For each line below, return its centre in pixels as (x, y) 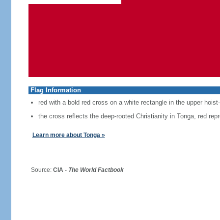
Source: (38, 170)
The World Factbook (96, 170)
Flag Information (55, 90)
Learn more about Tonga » (69, 135)
